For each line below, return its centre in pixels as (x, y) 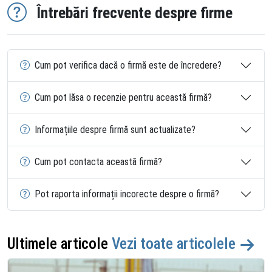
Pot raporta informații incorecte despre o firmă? (127, 194)
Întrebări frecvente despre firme (134, 13)
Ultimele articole (58, 243)
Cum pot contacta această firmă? (98, 162)
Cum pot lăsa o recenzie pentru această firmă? (123, 98)
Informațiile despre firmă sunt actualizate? (115, 130)
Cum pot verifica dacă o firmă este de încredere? (128, 66)
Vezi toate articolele (175, 243)
